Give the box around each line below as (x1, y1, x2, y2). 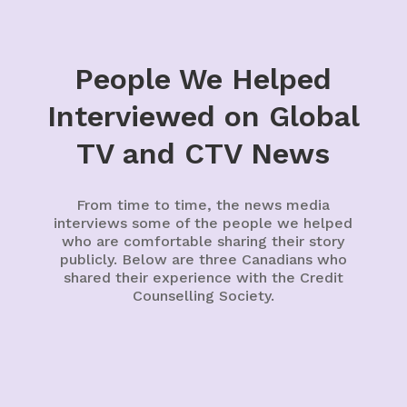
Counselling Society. (132, 286, 274, 304)
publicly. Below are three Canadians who (59, 250, 347, 268)
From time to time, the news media (76, 195, 331, 213)
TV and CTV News (76, 135, 331, 171)
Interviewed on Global (46, 98, 360, 134)
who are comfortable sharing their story (62, 232, 345, 250)
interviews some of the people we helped (54, 213, 353, 232)
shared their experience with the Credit (63, 268, 343, 286)
